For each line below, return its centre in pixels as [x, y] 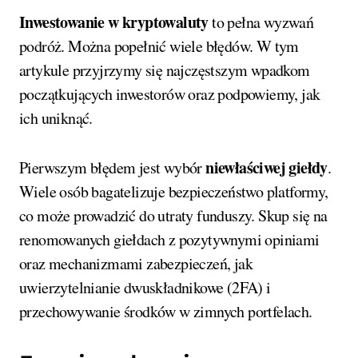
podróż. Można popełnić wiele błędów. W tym [159, 46]
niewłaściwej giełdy [267, 167]
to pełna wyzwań [261, 22]
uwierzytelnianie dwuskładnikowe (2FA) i [145, 287]
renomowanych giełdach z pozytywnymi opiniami [169, 239]
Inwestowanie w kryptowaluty [114, 22]
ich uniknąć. [56, 117]
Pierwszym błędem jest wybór [113, 167]
